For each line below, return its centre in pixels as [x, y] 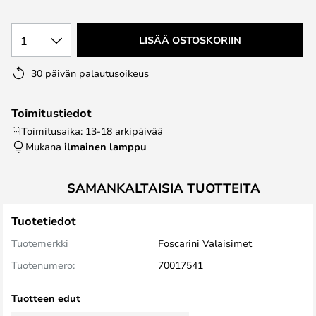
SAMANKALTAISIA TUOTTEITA [164, 188]
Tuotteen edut [46, 298]
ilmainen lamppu [105, 146]
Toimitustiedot [51, 113]
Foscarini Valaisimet [205, 243]
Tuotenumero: [43, 265]
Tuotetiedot [44, 221]
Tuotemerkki [40, 243]
